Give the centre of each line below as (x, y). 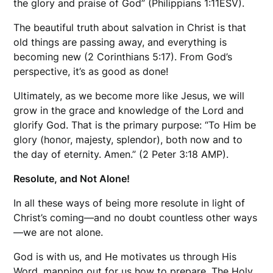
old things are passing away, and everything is (120, 42)
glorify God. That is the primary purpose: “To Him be (135, 125)
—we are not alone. (58, 232)
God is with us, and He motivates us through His (125, 257)
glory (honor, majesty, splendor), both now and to (128, 140)
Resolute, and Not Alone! (72, 179)
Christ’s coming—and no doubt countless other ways (136, 218)
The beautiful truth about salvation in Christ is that (130, 28)
